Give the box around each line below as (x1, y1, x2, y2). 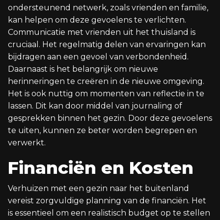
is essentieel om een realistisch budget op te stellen (8, 208, 210, 218)
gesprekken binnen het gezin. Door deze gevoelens (8, 113, 212, 123)
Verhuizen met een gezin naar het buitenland (8, 184, 189, 193)
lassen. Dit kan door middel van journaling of (8, 101, 182, 110)
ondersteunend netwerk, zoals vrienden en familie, (8, 3, 208, 12)
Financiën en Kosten (8, 157, 193, 178)
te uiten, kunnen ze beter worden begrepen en (8, 126, 197, 135)
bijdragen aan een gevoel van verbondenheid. (8, 52, 189, 61)
